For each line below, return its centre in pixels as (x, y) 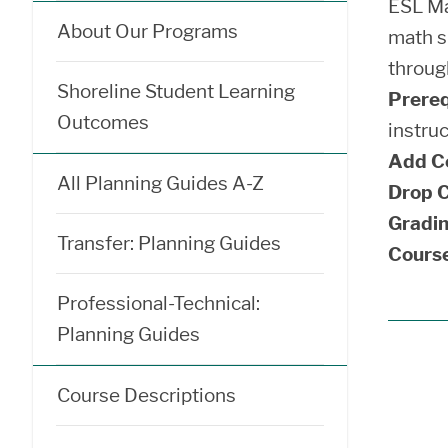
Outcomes (103, 122)
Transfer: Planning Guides (169, 243)
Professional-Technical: (158, 303)
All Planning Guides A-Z (160, 183)
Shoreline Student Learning (176, 91)
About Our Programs (147, 31)
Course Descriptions (146, 395)
